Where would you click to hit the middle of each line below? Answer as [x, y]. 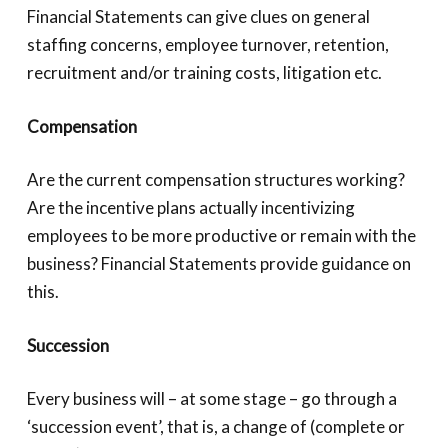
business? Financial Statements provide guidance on [218, 263]
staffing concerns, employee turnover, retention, [207, 44]
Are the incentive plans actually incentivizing [190, 207]
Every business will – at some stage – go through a [211, 398]
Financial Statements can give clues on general [198, 16]
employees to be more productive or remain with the [221, 235]
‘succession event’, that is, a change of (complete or [215, 426]
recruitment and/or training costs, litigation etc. [204, 72]
